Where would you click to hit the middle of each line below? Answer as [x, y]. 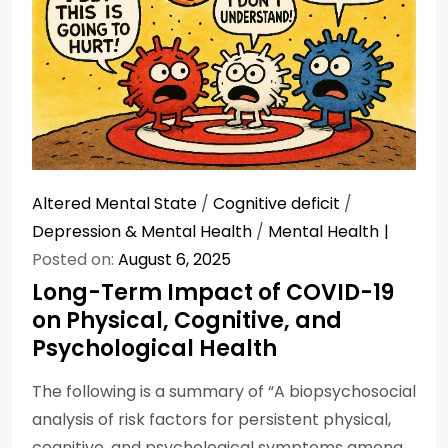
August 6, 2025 [174, 260]
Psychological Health [154, 349]
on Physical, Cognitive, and [187, 321]
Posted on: [75, 260]
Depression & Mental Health [142, 232]
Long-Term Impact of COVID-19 [213, 293]
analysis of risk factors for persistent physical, [211, 420]
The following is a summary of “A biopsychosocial [224, 392]
